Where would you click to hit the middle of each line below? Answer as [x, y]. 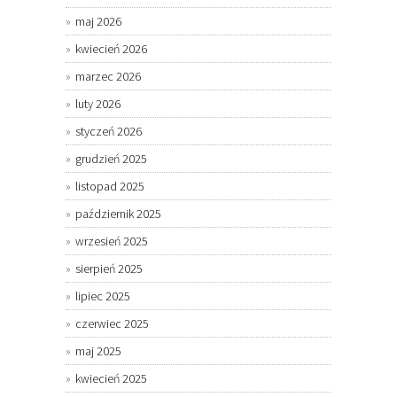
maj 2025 [98, 351]
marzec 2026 [108, 77]
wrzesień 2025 [112, 241]
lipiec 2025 [103, 296]
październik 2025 [118, 214]
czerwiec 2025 [112, 324]
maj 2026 [98, 22]
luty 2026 [98, 104]
